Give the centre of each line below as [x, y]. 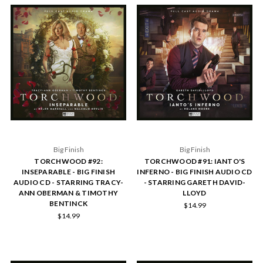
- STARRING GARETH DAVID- [195, 182]
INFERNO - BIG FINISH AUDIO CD [195, 171]
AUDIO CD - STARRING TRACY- [68, 182]
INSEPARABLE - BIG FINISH [68, 171]
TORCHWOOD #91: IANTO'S [195, 161]
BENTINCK [68, 203]
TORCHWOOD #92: [68, 161]
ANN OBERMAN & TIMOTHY [68, 193]
